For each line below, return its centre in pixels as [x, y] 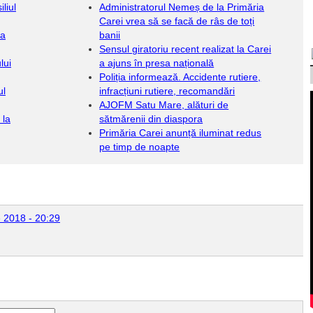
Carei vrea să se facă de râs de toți [177, 21]
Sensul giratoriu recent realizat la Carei [185, 49]
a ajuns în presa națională [157, 63]
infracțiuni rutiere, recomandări [167, 91]
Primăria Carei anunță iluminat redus [181, 133]
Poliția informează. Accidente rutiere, [180, 77]
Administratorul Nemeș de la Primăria [182, 7]
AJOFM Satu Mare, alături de [164, 105]
